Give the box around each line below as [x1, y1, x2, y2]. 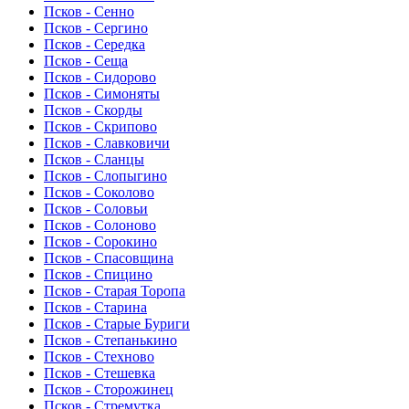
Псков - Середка [44, 37, 145, 53]
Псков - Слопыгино [44, 168, 167, 184]
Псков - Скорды [44, 102, 142, 119]
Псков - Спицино [44, 267, 152, 283]
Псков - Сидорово [44, 69, 156, 86]
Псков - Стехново [44, 349, 154, 365]
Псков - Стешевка [44, 365, 155, 382]
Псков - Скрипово [44, 119, 157, 135]
